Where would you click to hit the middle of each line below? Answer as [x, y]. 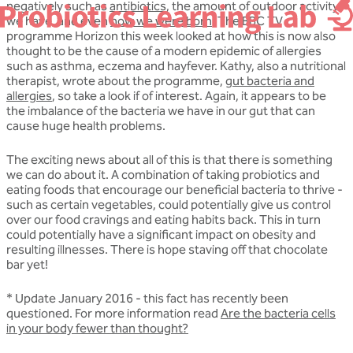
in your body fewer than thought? [97, 329]
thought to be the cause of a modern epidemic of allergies [164, 51]
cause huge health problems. [86, 126]
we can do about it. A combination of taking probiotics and [163, 175]
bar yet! [27, 265]
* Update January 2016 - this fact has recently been [147, 299]
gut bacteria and [270, 81]
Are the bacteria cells [278, 314]
